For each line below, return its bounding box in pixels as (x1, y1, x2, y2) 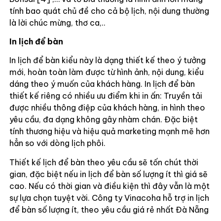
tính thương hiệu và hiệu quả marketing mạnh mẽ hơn (9, 126, 210, 137)
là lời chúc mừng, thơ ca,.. (9, 17, 106, 28)
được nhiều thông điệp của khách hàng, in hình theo (9, 103, 205, 113)
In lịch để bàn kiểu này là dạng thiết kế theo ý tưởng (9, 55, 206, 66)
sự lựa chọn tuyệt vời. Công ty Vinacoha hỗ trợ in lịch (9, 192, 209, 203)
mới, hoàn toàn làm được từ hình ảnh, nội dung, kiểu (9, 67, 204, 77)
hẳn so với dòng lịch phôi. (9, 138, 106, 148)
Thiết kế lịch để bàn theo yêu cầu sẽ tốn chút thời (9, 157, 198, 167)
